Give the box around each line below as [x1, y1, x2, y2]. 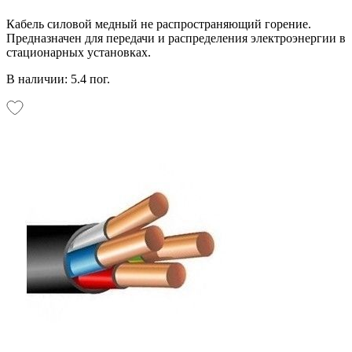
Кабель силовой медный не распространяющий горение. [6, 16, 311, 31]
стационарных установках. [6, 45, 151, 59]
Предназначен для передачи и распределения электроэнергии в [6, 31, 346, 45]
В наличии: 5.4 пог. [6, 71, 110, 86]
